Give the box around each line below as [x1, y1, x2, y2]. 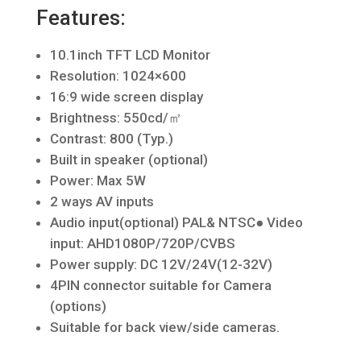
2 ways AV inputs [49, 193, 154, 210]
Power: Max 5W [49, 172, 146, 189]
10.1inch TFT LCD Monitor [49, 47, 210, 63]
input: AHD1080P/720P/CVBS [49, 235, 235, 251]
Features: [35, 6, 126, 30]
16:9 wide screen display [49, 89, 203, 105]
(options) [49, 298, 106, 314]
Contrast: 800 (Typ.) [49, 131, 173, 147]
